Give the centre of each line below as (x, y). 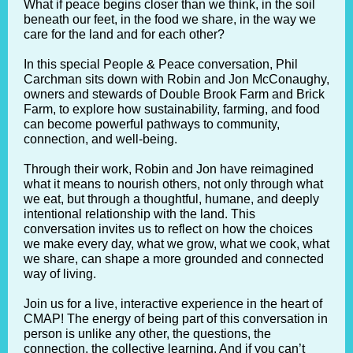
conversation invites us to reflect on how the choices (168, 229)
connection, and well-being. (100, 139)
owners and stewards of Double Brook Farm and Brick (174, 94)
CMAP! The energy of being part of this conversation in (176, 319)
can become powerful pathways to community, (152, 124)
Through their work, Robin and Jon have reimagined (169, 169)
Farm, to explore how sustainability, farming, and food (172, 109)
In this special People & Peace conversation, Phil (161, 64)
